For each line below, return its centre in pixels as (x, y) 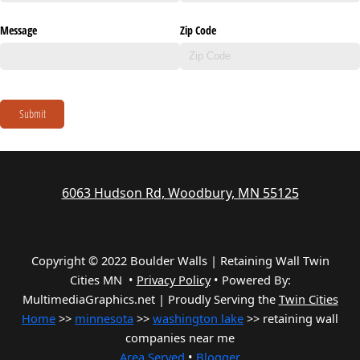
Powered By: (256, 280)
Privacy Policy (173, 280)
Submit (32, 114)
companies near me (180, 338)
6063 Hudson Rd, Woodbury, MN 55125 (180, 193)
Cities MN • (103, 280)
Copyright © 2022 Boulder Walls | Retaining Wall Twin (180, 261)
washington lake (198, 319)
